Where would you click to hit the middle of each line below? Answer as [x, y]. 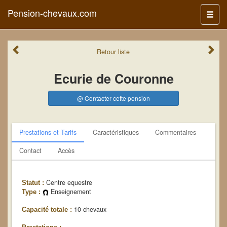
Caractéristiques [116, 132]
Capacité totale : [47, 210]
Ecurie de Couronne [113, 79]
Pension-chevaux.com [52, 13]
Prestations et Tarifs [48, 132]
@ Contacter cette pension [113, 98]
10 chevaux [89, 209]
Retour [108, 52]
